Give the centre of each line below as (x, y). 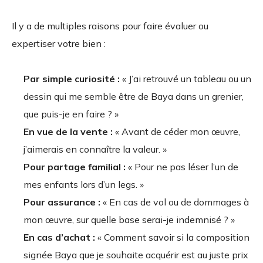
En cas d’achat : (59, 237)
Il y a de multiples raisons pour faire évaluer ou (110, 26)
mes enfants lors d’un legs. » (84, 184)
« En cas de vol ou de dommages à (175, 202)
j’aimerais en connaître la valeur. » (95, 149)
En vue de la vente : (68, 131)
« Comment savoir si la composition (172, 237)
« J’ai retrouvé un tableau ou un (186, 78)
